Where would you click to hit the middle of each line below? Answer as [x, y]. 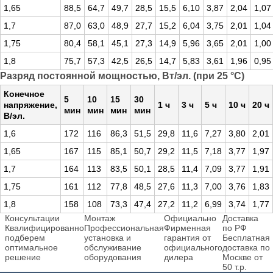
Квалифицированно [44, 228]
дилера [179, 257]
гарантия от [187, 238]
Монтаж [100, 218]
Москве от [243, 257]
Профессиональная [124, 228]
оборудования [113, 257]
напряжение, [30, 105]
